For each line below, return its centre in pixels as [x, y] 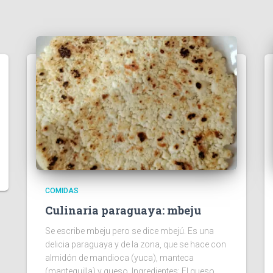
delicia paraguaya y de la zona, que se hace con [136, 244]
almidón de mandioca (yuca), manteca [119, 258]
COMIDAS [62, 191]
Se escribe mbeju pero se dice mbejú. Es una [129, 231]
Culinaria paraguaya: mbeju [123, 210]
